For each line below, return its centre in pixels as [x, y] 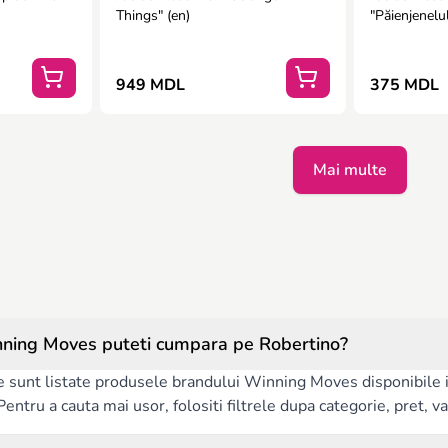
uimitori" [396, 35]
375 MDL [405, 85]
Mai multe [350, 170]
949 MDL [150, 85]
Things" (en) [152, 15]
